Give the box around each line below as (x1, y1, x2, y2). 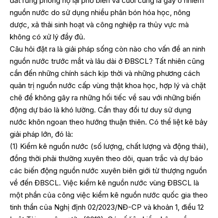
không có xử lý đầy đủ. (10, 32, 85, 41)
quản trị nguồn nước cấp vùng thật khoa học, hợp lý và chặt (10, 80, 206, 90)
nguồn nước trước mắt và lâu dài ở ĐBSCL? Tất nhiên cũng (10, 56, 204, 66)
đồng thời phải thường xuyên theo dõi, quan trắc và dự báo (10, 153, 203, 163)
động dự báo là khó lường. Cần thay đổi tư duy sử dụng (10, 105, 191, 114)
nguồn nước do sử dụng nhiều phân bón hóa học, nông (10, 7, 190, 17)
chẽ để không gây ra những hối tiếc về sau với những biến (10, 92, 200, 102)
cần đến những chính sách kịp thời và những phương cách (10, 68, 200, 78)
